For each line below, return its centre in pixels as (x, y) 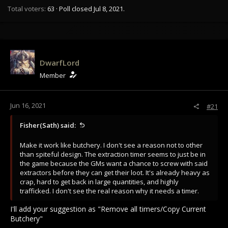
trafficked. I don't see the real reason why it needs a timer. (109, 191)
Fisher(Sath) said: (48, 125)
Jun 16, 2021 (28, 106)
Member (53, 76)
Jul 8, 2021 (108, 9)
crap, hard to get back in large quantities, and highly (99, 182)
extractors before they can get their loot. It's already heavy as (115, 173)
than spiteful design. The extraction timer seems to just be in (113, 154)
